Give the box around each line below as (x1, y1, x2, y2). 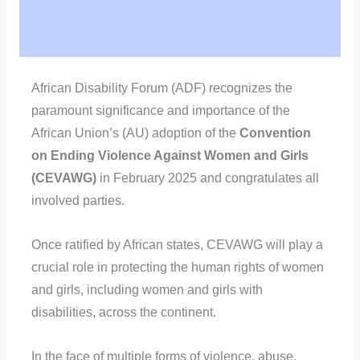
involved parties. (31, 194, 125, 208)
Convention (239, 126, 311, 141)
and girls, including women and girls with (31, 283, 263, 297)
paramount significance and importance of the (31, 104, 290, 118)
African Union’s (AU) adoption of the (31, 126, 239, 141)
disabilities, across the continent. (31, 305, 216, 320)
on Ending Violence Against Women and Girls (31, 149, 309, 163)
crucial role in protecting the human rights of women (31, 260, 324, 275)
